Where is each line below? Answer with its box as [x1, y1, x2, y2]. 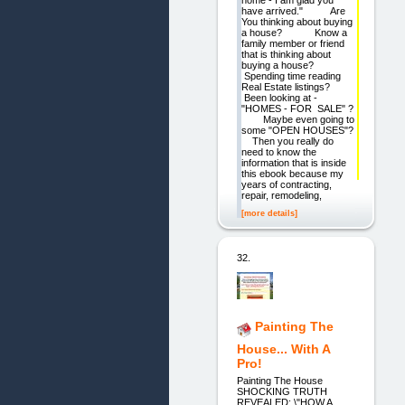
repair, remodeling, [240, 190, 322, 202]
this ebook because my [240, 168, 344, 180]
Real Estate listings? [240, 81, 352, 93]
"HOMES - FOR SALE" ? [240, 103, 356, 115]
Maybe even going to [240, 114, 354, 126]
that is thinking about [240, 49, 331, 61]
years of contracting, [240, 179, 332, 191]
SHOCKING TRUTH [236, 385, 327, 397]
